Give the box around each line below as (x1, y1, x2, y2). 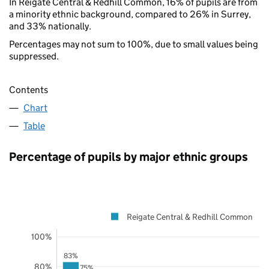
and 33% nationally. (9, 20, 91, 32)
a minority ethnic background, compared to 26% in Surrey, (9, 8, 251, 20)
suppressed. (9, 50, 59, 62)
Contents (9, 83, 48, 95)
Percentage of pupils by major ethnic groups (9, 149, 248, 164)
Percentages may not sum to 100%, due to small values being (9, 38, 258, 50)
